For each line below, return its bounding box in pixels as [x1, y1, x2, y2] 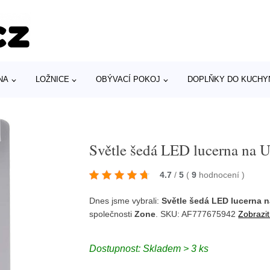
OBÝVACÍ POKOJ [96, 75, 161, 84]
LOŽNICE [35, 75, 69, 84]
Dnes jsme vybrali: [89, 196, 162, 206]
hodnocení [199, 170, 242, 180]
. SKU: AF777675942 [155, 209, 239, 219]
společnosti [89, 209, 135, 219]
